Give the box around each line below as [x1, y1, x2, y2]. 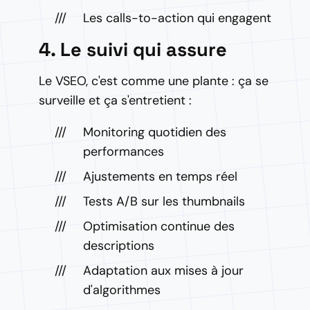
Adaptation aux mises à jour [83, 262, 244, 279]
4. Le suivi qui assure [39, 37, 227, 62]
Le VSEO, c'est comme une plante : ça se [39, 73, 268, 89]
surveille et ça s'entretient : [39, 92, 192, 109]
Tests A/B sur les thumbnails [83, 193, 245, 210]
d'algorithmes [83, 282, 161, 298]
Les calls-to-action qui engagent [83, 10, 271, 26]
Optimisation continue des [83, 218, 235, 235]
